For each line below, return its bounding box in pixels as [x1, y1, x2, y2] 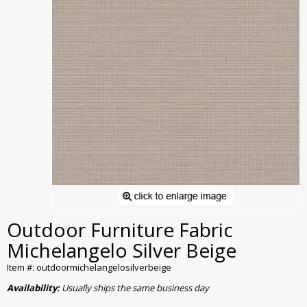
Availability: [7, 282, 62, 295]
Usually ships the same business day [62, 282, 209, 295]
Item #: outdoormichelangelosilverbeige [7, 261, 171, 274]
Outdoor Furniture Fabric [7, 217, 233, 243]
